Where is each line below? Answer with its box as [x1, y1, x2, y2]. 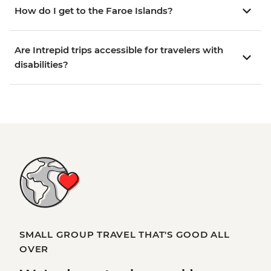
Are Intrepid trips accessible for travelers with [15, 44, 223, 56]
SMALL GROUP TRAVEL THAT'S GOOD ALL [19, 228, 230, 240]
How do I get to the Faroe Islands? [15, 4, 173, 16]
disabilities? [15, 58, 68, 70]
